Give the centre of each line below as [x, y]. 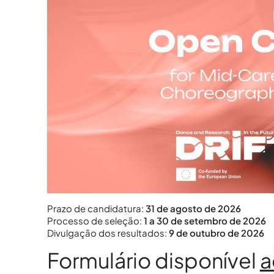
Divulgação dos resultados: [108, 233]
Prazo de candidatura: [96, 209]
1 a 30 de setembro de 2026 [205, 221]
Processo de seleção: [95, 221]
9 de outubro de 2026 [216, 233]
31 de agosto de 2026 [193, 209]
